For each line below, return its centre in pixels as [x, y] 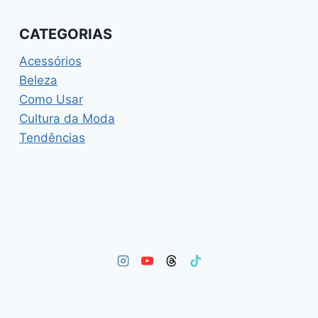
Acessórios [50, 61]
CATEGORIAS [66, 34]
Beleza [38, 81]
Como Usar [51, 100]
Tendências [52, 138]
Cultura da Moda [67, 119]
